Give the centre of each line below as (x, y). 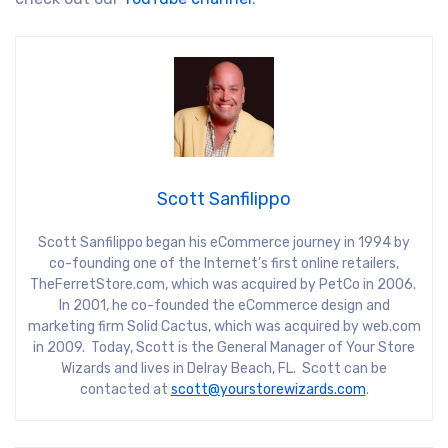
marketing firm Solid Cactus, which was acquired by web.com (224, 326)
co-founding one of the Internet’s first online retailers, (224, 263)
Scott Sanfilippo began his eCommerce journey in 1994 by (224, 242)
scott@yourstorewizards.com (268, 389)
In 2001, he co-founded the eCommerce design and (224, 305)
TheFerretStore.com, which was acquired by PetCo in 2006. (224, 284)
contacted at (125, 389)
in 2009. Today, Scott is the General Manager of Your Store (224, 347)
